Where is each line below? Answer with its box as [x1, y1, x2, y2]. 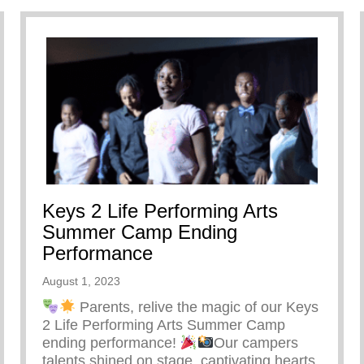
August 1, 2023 [42, 275, 120, 288]
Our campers [214, 335, 298, 352]
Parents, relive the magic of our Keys [76, 299, 318, 316]
